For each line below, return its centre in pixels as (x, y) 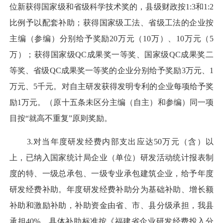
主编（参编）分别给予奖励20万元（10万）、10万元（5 (111, 39)
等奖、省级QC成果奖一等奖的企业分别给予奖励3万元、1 (111, 71)
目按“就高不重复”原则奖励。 (61, 118)
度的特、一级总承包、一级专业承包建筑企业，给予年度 (111, 173)
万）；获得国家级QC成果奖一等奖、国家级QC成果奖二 (111, 55)
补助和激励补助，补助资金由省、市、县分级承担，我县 (111, 205)
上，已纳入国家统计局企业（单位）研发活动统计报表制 (111, 157)
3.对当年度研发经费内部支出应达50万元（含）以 (111, 141)
